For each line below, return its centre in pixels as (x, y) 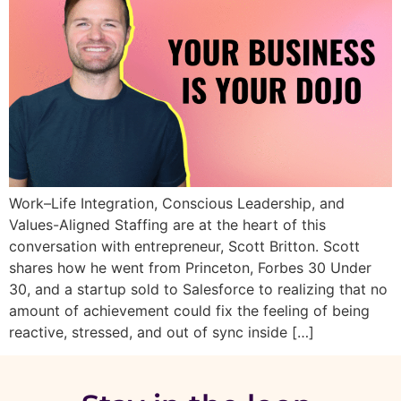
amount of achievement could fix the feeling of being (189, 310)
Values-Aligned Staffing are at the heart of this (167, 224)
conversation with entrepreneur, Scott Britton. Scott (184, 246)
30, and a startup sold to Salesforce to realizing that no (198, 289)
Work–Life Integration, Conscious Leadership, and (177, 203)
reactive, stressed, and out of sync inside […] (162, 332)
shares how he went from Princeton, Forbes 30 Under (190, 267)
